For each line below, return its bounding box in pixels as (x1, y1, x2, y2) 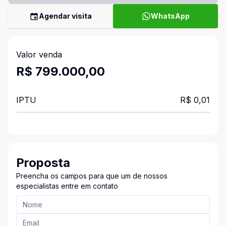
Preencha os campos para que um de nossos (16, 172, 167, 180)
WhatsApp (150, 12, 190, 20)
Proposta (16, 155, 70, 170)
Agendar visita (39, 12, 92, 20)
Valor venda (16, 49, 62, 60)
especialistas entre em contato (16, 182, 118, 190)
